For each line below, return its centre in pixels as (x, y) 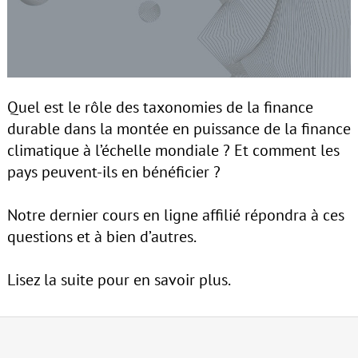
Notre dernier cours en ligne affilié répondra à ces (175, 215)
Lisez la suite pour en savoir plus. (119, 279)
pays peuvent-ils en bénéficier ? (113, 171)
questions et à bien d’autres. (101, 236)
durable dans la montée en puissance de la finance (179, 128)
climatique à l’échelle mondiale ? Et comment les (173, 150)
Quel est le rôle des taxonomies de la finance (160, 107)
